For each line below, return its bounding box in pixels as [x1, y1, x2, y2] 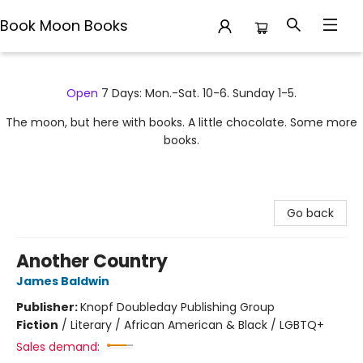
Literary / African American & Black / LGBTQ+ [70, 317, 324, 333]
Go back [287, 205, 334, 221]
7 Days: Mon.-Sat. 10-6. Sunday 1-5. [98, 85, 297, 101]
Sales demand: [16, 339, 100, 355]
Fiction [16, 317, 58, 333]
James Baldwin [16, 273, 109, 289]
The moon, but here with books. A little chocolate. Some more [6, 114, 357, 130]
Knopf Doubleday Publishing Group [80, 299, 275, 315]
